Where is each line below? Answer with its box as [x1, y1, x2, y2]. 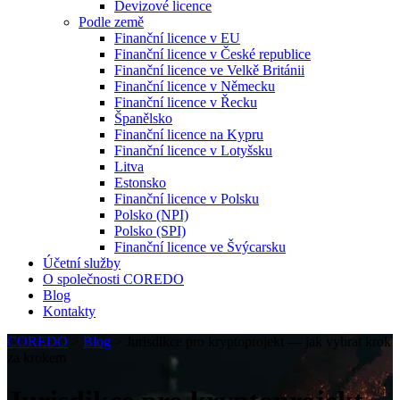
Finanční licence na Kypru [114, 127, 263, 142]
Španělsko [114, 111, 172, 126]
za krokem [7, 350, 66, 365]
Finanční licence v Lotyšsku [114, 143, 272, 158]
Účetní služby [43, 255, 121, 271]
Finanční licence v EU [114, 30, 240, 46]
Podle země [79, 14, 144, 29]
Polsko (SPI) [114, 223, 186, 238]
